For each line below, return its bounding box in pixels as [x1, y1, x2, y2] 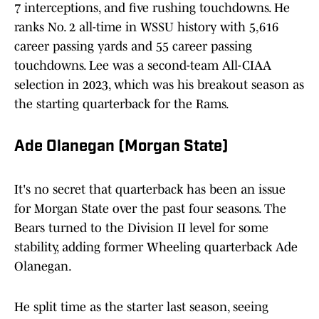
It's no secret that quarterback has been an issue [14, 182, 286, 197]
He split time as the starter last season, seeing [14, 300, 268, 315]
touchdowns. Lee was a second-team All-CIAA [14, 58, 271, 73]
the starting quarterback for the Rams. [14, 97, 229, 112]
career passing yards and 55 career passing [14, 39, 252, 54]
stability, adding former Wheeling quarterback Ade [14, 240, 298, 255]
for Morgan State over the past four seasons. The [14, 202, 286, 216]
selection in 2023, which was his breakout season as [14, 78, 304, 93]
